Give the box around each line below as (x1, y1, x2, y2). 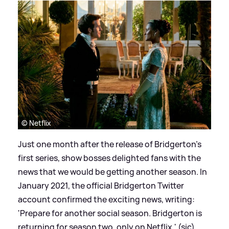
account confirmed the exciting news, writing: (18, 194, 195, 205)
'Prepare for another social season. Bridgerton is (18, 208, 202, 219)
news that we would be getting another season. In (18, 166, 207, 178)
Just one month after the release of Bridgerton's (18, 139, 201, 150)
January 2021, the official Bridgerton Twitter (18, 180, 184, 192)
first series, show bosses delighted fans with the (18, 152, 201, 164)
